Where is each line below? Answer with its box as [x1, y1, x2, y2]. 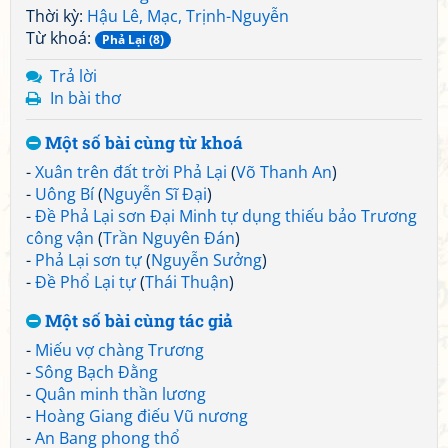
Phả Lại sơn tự [35, 249, 142, 271]
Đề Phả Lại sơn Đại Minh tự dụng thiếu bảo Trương [35, 205, 417, 227]
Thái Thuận [145, 271, 229, 293]
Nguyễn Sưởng [151, 249, 262, 271]
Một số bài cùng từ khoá [41, 131, 243, 154]
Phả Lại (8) [102, 31, 164, 48]
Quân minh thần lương [35, 383, 206, 405]
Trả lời [50, 65, 97, 87]
